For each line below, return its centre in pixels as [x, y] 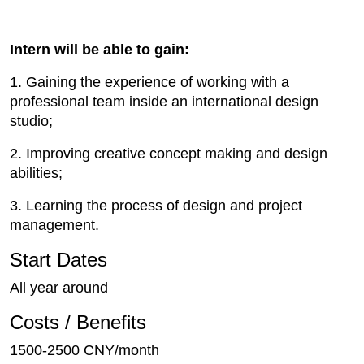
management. [54, 225]
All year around [59, 288]
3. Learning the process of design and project [156, 206]
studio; [31, 121]
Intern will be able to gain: [100, 50]
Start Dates [58, 260]
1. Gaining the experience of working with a [149, 82]
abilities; [36, 173]
